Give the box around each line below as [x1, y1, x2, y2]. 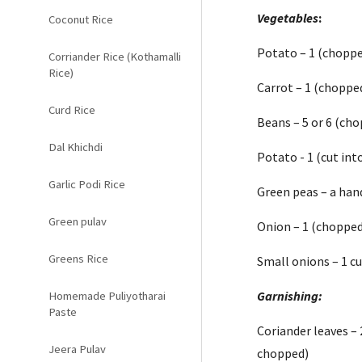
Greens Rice [48, 251, 108, 266]
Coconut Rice [48, 12, 113, 27]
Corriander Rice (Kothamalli [48, 49, 181, 64]
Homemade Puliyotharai [48, 288, 166, 303]
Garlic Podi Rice [48, 177, 125, 192]
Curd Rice [48, 103, 95, 117]
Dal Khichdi [48, 140, 103, 154]
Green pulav [48, 214, 107, 229]
